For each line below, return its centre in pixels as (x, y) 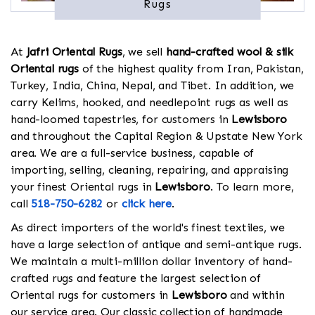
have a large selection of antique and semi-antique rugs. (156, 245)
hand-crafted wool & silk (230, 52)
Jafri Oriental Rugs (74, 52)
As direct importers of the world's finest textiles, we (148, 228)
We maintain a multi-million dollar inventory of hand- (152, 262)
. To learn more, (252, 187)
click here (147, 204)
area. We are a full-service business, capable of (133, 153)
